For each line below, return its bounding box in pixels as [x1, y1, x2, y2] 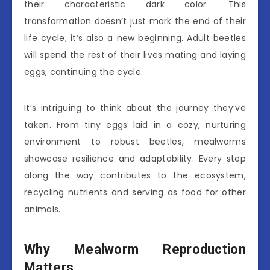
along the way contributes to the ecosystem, [24, 169, 246, 181]
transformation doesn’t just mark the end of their [24, 14, 246, 27]
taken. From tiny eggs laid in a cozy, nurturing [24, 118, 246, 131]
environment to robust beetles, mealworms [24, 135, 246, 148]
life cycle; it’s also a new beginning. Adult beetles [24, 31, 246, 44]
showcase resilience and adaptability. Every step [24, 152, 246, 165]
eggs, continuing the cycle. [24, 65, 143, 78]
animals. [24, 202, 61, 215]
